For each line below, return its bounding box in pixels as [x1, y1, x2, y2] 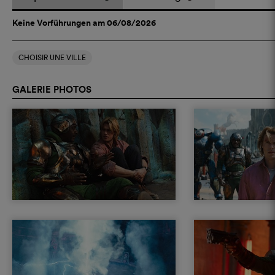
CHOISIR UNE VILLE [18, 52, 86, 63]
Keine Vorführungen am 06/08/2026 [12, 16, 156, 29]
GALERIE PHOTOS [12, 82, 91, 96]
